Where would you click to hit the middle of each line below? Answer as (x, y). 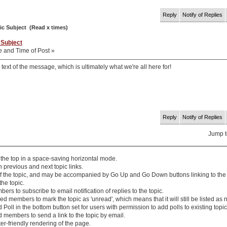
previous (15, 166)
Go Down (155, 175)
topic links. (68, 166)
